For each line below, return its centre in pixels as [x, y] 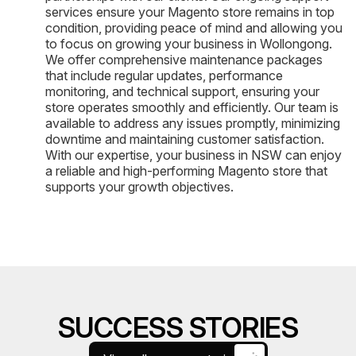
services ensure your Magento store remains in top [190, 12]
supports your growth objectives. [139, 186]
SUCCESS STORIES [178, 327]
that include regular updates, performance [164, 75]
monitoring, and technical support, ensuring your [182, 91]
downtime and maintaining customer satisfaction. [185, 139]
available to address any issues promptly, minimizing [193, 123]
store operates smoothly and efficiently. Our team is [192, 107]
